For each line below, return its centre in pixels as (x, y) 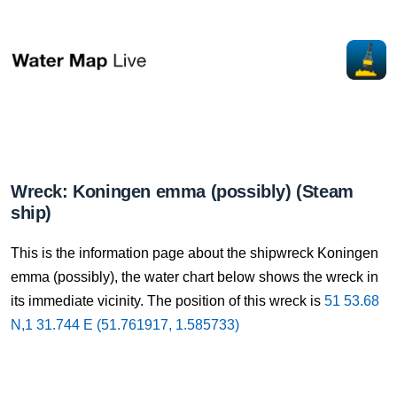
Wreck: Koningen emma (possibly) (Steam (182, 191)
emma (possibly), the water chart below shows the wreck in (195, 277)
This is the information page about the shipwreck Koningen (195, 253)
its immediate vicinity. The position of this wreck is (167, 301)
